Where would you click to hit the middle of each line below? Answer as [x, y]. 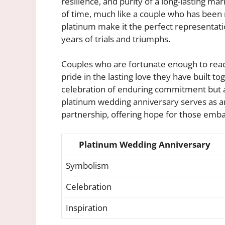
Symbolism [87, 165]
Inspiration [87, 207]
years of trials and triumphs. [116, 39]
